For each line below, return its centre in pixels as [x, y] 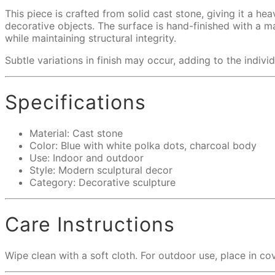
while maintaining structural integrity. [91, 38]
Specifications [76, 102]
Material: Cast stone [76, 134]
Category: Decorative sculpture [103, 183]
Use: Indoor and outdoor [87, 158]
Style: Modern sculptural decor [101, 170]
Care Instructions [90, 224]
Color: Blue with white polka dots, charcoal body [143, 146]
